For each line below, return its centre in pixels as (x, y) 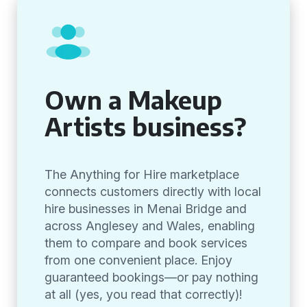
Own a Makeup (133, 100)
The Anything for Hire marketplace (142, 174)
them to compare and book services (146, 243)
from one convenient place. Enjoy (138, 260)
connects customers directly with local (153, 192)
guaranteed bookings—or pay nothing (151, 277)
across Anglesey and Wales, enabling (150, 226)
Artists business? (146, 126)
